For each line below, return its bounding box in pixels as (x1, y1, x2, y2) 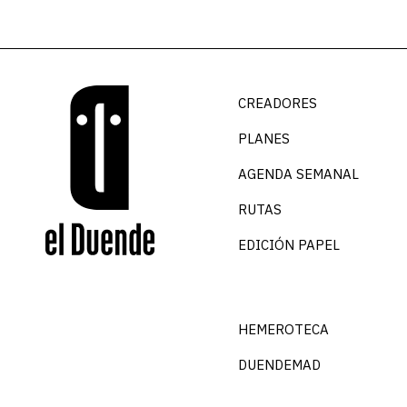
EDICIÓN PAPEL (237, 235, 340, 253)
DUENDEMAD (237, 356, 321, 374)
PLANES (237, 129, 290, 147)
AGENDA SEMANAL (237, 164, 359, 183)
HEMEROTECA (237, 321, 329, 339)
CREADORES (237, 94, 317, 112)
